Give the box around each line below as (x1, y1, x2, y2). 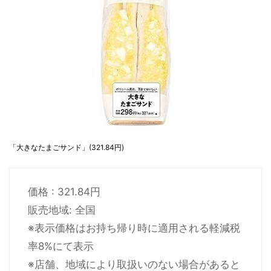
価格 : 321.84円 (28, 185, 100, 198)
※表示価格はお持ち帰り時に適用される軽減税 (28, 221, 240, 234)
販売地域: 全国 (28, 203, 96, 216)
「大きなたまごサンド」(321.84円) (9, 142, 124, 152)
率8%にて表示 (28, 240, 94, 252)
